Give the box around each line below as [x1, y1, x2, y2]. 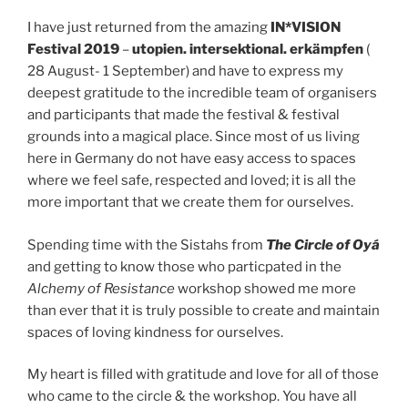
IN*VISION [270, 19, 341, 36]
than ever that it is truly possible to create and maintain [27, 301, 380, 319]
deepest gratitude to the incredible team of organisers [27, 85, 377, 102]
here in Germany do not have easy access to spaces [27, 150, 356, 168]
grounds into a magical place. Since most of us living [27, 128, 360, 146]
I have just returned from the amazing [27, 19, 270, 36]
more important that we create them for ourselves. [27, 194, 353, 211]
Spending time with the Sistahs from [27, 236, 266, 253]
